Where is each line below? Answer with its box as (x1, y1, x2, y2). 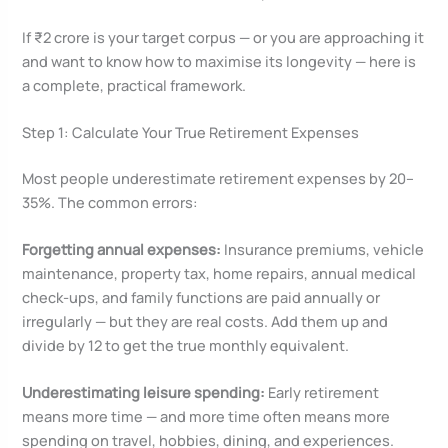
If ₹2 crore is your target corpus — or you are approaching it (22, 26, 425, 47)
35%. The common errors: (22, 191, 199, 212)
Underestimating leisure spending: (22, 382, 266, 403)
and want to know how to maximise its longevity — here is (22, 50, 417, 71)
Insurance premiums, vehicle (221, 239, 425, 260)
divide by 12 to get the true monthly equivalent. (22, 335, 350, 356)
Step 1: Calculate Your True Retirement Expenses (22, 121, 360, 142)
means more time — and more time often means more (22, 406, 391, 427)
